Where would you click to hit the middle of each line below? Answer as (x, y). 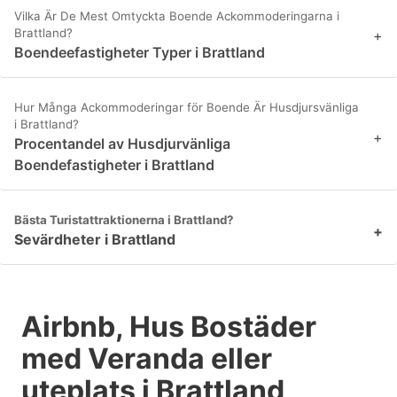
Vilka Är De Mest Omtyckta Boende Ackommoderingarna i (177, 16)
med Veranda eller (147, 359)
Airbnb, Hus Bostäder (169, 327)
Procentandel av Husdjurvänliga (122, 144)
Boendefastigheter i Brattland (114, 165)
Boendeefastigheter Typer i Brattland (140, 53)
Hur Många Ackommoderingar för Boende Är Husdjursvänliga (187, 108)
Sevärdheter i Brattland (95, 240)
